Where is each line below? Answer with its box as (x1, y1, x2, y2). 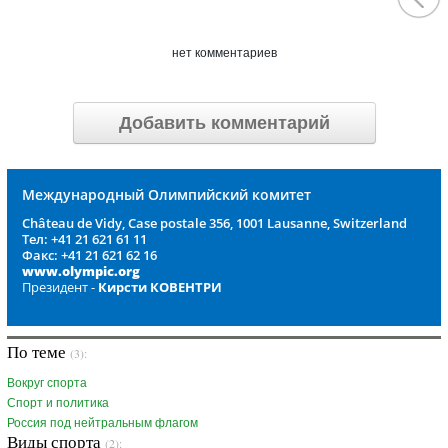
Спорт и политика (7, 396, 109, 411)
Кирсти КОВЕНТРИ (98, 278, 222, 297)
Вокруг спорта (7, 376, 87, 391)
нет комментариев (171, 46, 277, 61)
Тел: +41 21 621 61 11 (22, 230, 147, 249)
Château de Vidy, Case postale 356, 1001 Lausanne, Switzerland (22, 214, 407, 233)
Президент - (22, 278, 98, 297)
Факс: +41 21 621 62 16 (22, 246, 157, 265)
